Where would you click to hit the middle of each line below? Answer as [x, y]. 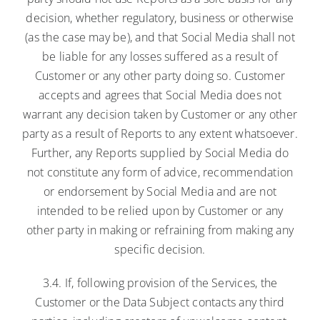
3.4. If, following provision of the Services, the [160, 282]
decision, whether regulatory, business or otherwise [160, 17]
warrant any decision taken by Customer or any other [160, 114]
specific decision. [160, 249]
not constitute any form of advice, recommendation [160, 172]
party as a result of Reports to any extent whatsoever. [160, 133]
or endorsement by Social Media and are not [160, 191]
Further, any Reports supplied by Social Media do [160, 152]
